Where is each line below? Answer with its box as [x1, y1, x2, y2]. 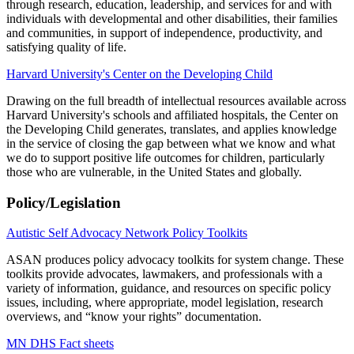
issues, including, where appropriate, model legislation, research [6, 296, 323, 310]
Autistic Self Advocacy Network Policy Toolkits [6, 226, 247, 240]
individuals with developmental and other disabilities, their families [6, 11, 337, 25]
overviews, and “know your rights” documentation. [6, 310, 262, 324]
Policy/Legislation [6, 194, 121, 211]
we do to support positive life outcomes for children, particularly [6, 150, 325, 164]
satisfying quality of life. [6, 40, 126, 54]
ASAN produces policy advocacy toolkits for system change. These [6, 253, 344, 267]
